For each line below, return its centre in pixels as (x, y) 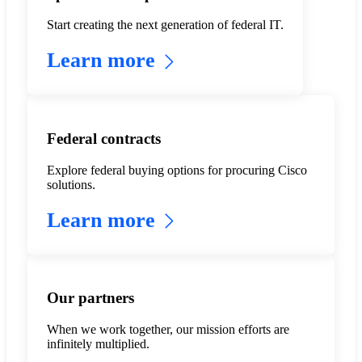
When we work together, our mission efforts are (168, 330)
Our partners (90, 298)
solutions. (71, 184)
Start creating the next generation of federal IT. (165, 25)
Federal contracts (103, 138)
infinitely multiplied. (98, 344)
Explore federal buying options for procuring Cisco (177, 170)
